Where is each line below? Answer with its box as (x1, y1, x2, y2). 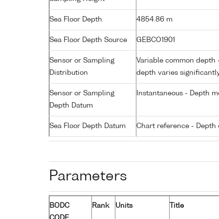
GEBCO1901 (136, 36, 175, 44)
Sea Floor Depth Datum (49, 122, 126, 130)
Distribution (49, 69, 88, 76)
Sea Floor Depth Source (49, 36, 127, 44)
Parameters (49, 169, 127, 183)
